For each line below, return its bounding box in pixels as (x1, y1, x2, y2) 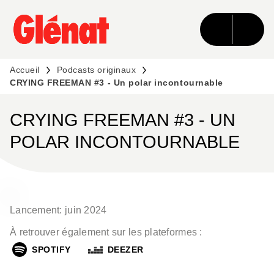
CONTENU (165, 16, 210, 26)
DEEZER (107, 245, 144, 254)
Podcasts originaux (56, 65, 136, 75)
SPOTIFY (32, 245, 71, 254)
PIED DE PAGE (21, 38, 84, 48)
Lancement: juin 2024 (10, 205, 107, 215)
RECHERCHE (78, 16, 135, 26)
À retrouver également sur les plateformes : (10, 227, 202, 237)
